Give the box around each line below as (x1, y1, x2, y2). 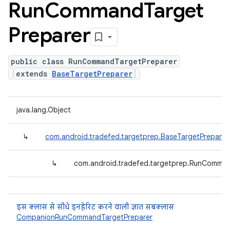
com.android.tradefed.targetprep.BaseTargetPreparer (45, 132, 228, 141)
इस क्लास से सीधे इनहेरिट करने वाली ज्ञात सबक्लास (16, 202, 174, 212)
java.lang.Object (16, 105, 71, 114)
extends (16, 69, 52, 79)
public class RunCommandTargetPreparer (11, 56, 177, 66)
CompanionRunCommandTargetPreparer (16, 213, 152, 222)
